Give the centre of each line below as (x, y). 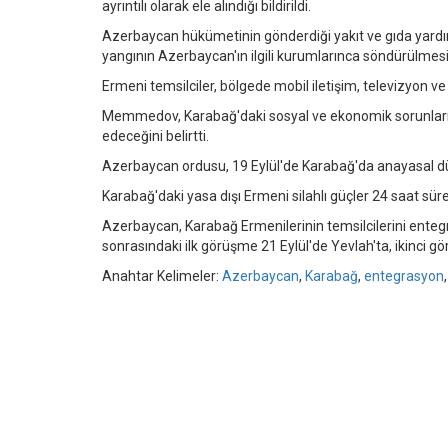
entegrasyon (404, 275)
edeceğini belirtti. (155, 135)
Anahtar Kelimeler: (162, 275)
